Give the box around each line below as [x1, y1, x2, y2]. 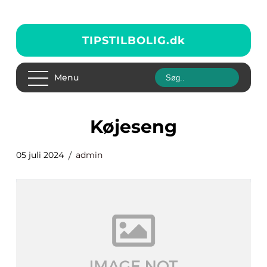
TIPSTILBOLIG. [82, 33, 170, 47]
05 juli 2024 [16, 150, 64, 160]
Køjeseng [103, 116, 177, 138]
